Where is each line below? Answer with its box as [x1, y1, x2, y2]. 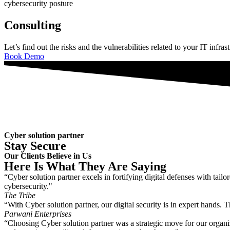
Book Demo [4, 51, 44, 61]
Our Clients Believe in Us [4, 151, 91, 160]
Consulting [4, 18, 61, 32]
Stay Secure [4, 139, 66, 152]
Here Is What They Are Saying [4, 159, 166, 173]
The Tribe [4, 190, 35, 200]
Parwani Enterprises [4, 209, 71, 218]
